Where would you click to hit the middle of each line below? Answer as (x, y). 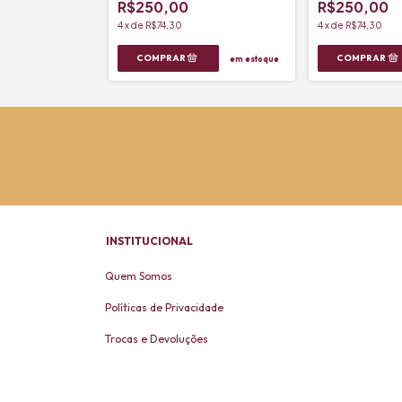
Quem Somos (139, 276)
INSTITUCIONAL (149, 241)
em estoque (254, 58)
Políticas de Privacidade (164, 308)
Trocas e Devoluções (157, 339)
